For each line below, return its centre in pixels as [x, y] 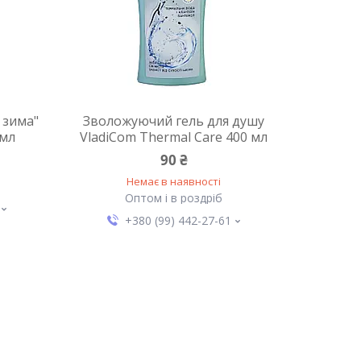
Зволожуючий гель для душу [174, 121]
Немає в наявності [174, 181]
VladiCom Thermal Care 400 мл [174, 137]
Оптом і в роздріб [174, 198]
